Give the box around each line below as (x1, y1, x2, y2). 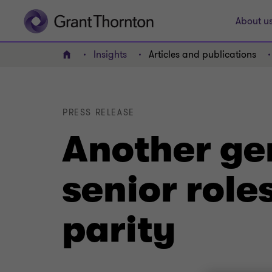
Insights (93, 48, 127, 61)
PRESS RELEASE (63, 107, 135, 118)
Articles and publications (149, 48, 256, 61)
